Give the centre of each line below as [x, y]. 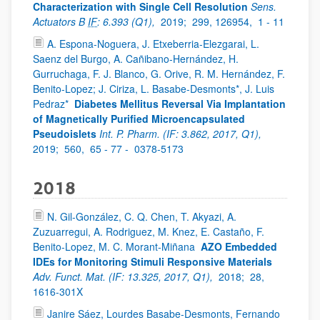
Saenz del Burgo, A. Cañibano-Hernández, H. [136, 59]
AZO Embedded [239, 246]
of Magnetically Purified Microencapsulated [139, 119]
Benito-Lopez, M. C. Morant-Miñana [115, 246]
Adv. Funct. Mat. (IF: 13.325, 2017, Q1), [124, 276]
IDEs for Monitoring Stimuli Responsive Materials [152, 261]
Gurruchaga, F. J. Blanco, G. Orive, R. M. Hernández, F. [159, 74]
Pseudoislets [65, 134]
